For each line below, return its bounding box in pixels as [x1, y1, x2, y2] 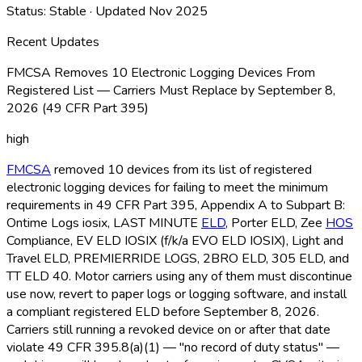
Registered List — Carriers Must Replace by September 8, [6, 81, 335, 99]
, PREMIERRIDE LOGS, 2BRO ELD [68, 249, 266, 267]
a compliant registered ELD [6, 302, 160, 321]
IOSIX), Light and [246, 231, 343, 250]
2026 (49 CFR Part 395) [6, 99, 149, 117]
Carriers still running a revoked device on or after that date [6, 320, 330, 339]
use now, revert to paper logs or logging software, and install [6, 284, 347, 303]
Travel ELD [6, 249, 68, 267]
